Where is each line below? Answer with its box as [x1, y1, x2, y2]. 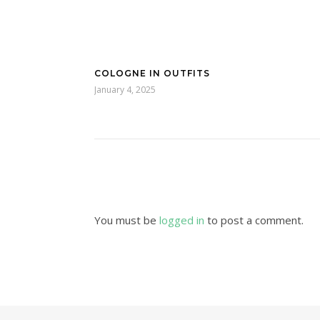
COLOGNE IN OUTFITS [94, 68, 210, 79]
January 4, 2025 [94, 84, 156, 96]
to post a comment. [204, 213, 304, 227]
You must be [94, 213, 159, 227]
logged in [159, 213, 204, 227]
